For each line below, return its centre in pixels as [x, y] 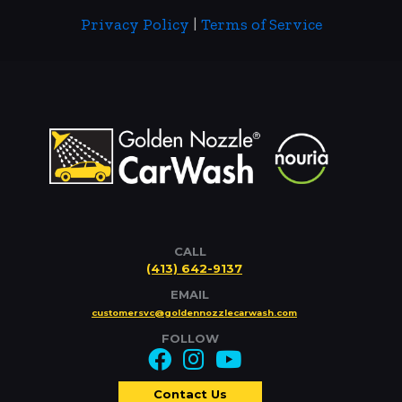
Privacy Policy [135, 25]
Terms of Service [261, 25]
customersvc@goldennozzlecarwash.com [194, 312]
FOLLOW [190, 338]
